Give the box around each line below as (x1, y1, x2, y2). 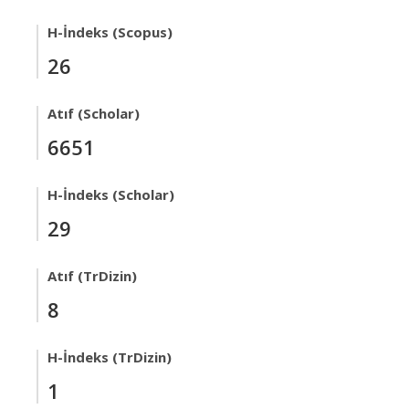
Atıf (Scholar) (47, 104, 140, 122)
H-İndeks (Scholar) (47, 185, 174, 204)
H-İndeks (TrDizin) (47, 348, 172, 366)
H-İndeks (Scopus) (47, 23, 173, 41)
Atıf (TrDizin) (47, 267, 137, 285)
